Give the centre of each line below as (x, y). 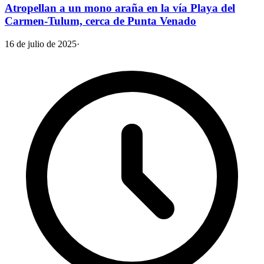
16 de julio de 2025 (41, 44)
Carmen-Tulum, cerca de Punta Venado (100, 21)
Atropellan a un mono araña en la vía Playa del (120, 8)
